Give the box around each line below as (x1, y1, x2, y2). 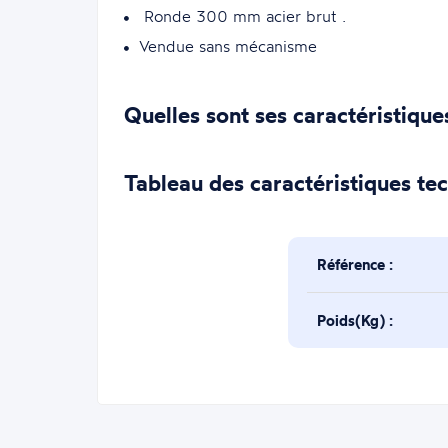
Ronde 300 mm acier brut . (138, 5, 346, 26)
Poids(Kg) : (317, 310, 394, 330)
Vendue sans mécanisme (138, 35, 317, 56)
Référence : (317, 254, 394, 274)
